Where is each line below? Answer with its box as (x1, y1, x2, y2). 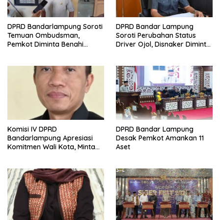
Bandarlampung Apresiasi (7, 133, 93, 142)
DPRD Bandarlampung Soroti (7, 22, 103, 31)
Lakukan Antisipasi (116, 48, 177, 57)
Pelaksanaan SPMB (7, 48, 69, 57)
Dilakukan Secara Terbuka (7, 160, 94, 169)
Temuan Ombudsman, (7, 30, 80, 40)
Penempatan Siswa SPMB (7, 151, 89, 160)
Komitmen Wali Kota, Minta (7, 142, 95, 151)
